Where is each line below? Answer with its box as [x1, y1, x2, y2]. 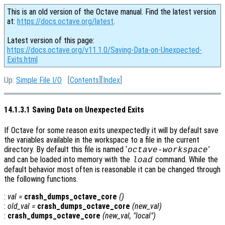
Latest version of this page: [7, 36, 94, 45]
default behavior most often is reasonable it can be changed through [4, 164, 220, 174]
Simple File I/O [16, 75, 62, 85]
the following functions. [4, 174, 78, 184]
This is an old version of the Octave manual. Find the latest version [7, 7, 216, 17]
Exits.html [7, 55, 38, 64]
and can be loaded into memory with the [4, 154, 132, 164]
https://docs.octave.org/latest [17, 17, 114, 26]
